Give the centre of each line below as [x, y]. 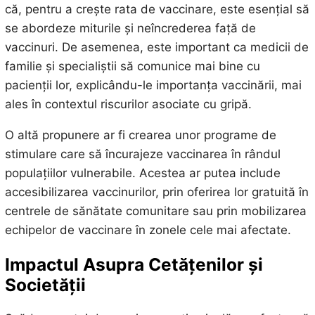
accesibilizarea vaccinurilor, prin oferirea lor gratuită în [156, 192]
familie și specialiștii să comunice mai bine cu [132, 66]
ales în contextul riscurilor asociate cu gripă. [128, 104]
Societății [45, 284]
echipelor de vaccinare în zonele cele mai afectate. [148, 230]
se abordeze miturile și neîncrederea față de [130, 28]
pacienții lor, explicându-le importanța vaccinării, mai [153, 85]
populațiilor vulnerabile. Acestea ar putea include [142, 173]
